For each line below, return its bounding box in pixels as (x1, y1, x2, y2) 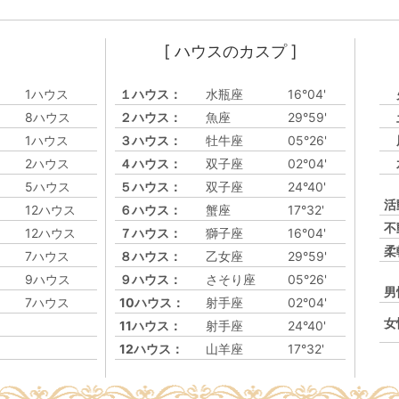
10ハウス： (119, 295, 185, 310)
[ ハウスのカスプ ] (163, 41, 297, 61)
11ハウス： (119, 318, 183, 333)
